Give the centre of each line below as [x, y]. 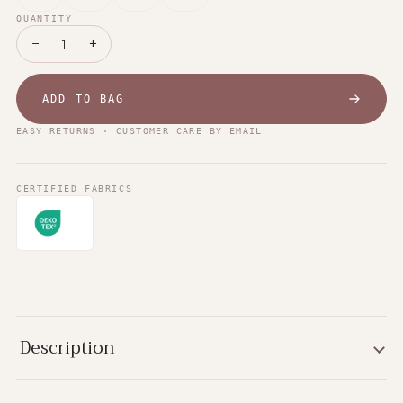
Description [67, 348]
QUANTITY [45, 18]
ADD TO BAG [84, 99]
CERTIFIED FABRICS [75, 188]
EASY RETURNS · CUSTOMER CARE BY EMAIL [139, 131]
